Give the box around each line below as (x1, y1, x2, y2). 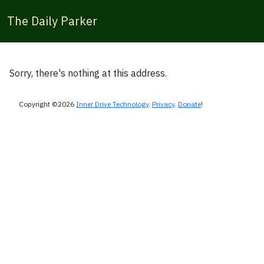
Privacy (152, 100, 174, 108)
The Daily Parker (7, 13, 97, 29)
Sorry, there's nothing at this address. (9, 67, 167, 79)
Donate (178, 100, 201, 108)
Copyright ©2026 (19, 100, 76, 108)
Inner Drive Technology (76, 100, 148, 108)
